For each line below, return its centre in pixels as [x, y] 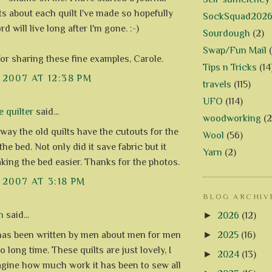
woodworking [232, 119]
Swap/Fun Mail [235, 51]
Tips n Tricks [230, 68]
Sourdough [226, 34]
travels [217, 85]
